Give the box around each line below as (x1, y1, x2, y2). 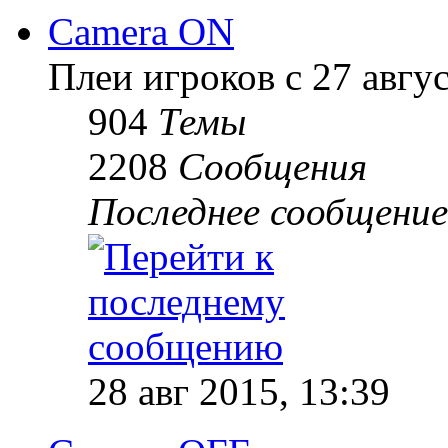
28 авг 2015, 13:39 (88, 370, 390, 414)
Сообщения (178, 145, 367, 189)
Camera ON (48, 10, 234, 54)
